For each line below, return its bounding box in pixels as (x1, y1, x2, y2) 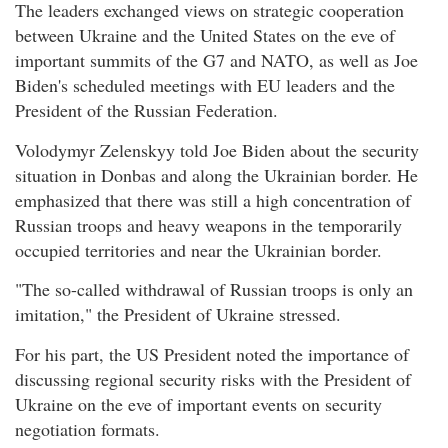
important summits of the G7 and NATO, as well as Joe (15, 48, 418, 73)
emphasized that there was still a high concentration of (15, 187, 411, 212)
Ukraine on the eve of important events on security (15, 391, 382, 416)
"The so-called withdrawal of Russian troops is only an (15, 277, 413, 302)
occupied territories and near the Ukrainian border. (15, 237, 382, 262)
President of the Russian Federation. (15, 98, 278, 123)
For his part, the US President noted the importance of (15, 341, 409, 366)
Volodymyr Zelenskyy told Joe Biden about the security (15, 137, 419, 162)
